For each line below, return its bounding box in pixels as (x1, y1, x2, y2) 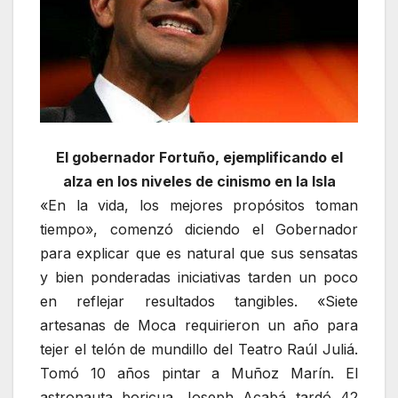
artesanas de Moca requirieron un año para (40, 315, 358, 334)
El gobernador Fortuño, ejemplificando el (55, 147, 343, 166)
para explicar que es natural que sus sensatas (40, 243, 358, 262)
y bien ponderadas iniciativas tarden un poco (40, 267, 358, 286)
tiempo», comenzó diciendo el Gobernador (40, 219, 358, 238)
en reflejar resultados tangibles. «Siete (40, 291, 358, 310)
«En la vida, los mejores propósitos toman (40, 195, 358, 214)
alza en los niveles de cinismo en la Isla (62, 171, 336, 190)
